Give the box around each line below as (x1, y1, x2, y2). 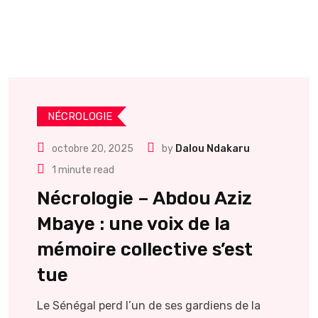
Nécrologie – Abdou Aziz (37, 187, 252, 209)
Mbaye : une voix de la (37, 213, 230, 235)
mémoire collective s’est (37, 238, 253, 261)
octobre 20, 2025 (52, 143, 133, 155)
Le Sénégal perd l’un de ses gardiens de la (37, 299, 261, 312)
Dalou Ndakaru (175, 143, 250, 155)
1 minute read (52, 164, 114, 176)
